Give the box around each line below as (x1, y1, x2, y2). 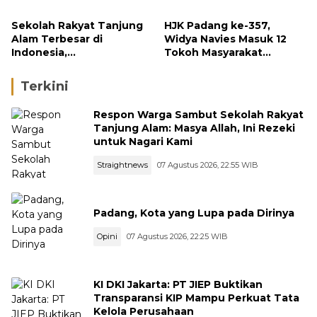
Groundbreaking (11, 59, 100, 72)
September (11, 73, 73, 86)
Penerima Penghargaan (164, 59, 292, 72)
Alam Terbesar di (11, 33, 103, 45)
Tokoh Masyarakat (164, 46, 263, 59)
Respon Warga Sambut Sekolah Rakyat (93, 108, 304, 121)
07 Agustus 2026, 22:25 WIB (127, 231, 228, 241)
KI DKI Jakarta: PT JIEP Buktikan (93, 277, 263, 291)
